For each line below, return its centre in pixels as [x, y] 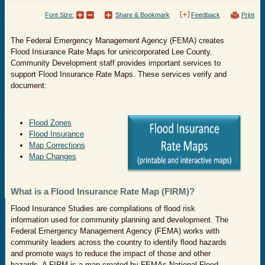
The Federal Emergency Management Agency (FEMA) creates [117, 41]
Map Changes [53, 156]
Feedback [206, 15]
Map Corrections [57, 145]
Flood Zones [50, 123]
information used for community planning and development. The [119, 220]
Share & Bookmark [143, 15]
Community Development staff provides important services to [116, 63]
